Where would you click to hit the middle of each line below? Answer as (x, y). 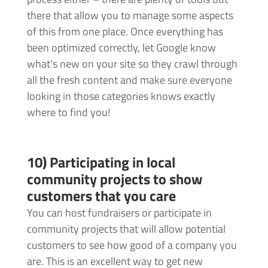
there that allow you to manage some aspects (130, 15)
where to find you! (68, 112)
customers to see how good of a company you (132, 245)
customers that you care (101, 195)
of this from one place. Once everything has (125, 31)
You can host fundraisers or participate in (119, 212)
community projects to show (115, 179)
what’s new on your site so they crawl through (132, 63)
